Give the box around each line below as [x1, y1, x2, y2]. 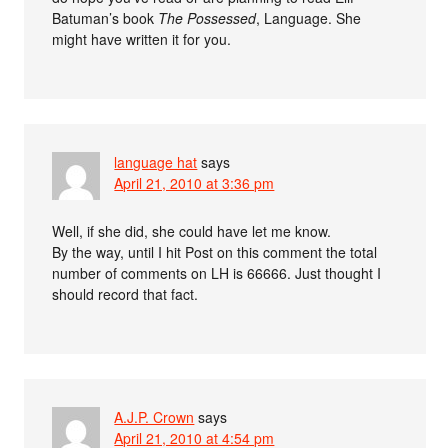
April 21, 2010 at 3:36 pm [114, 173, 275, 194]
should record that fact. [52, 284, 199, 305]
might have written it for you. [52, 29, 232, 50]
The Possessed [158, 8, 257, 29]
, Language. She [256, 8, 362, 29]
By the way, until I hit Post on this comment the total [52, 242, 378, 263]
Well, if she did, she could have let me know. [52, 221, 332, 242]
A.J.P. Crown [114, 407, 195, 428]
